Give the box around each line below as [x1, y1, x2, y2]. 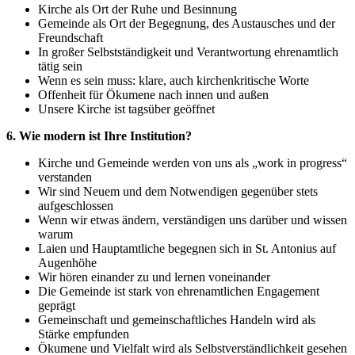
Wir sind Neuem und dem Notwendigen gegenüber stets [38, 185, 318, 199]
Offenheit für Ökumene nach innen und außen [38, 88, 269, 102]
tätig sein [38, 59, 82, 74]
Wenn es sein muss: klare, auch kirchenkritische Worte [38, 74, 309, 88]
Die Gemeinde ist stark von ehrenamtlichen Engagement [38, 284, 319, 299]
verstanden [38, 170, 92, 185]
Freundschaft [38, 31, 103, 45]
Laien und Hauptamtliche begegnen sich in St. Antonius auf [38, 242, 336, 256]
